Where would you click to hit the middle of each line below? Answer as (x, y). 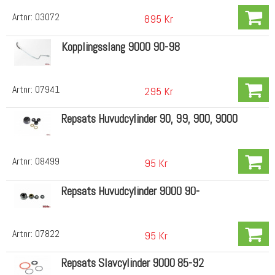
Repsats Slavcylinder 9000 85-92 (132, 263)
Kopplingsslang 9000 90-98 (120, 47)
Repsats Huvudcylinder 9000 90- (130, 191)
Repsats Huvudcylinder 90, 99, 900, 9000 (149, 119)
